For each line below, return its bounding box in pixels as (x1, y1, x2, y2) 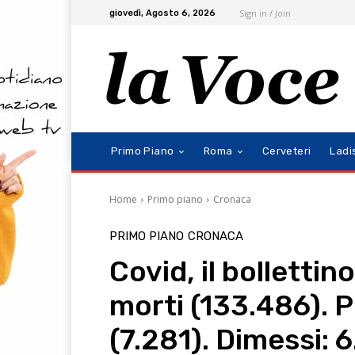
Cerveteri (261, 145, 311, 158)
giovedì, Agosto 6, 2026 (109, 7, 216, 18)
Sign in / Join (239, 6, 291, 19)
